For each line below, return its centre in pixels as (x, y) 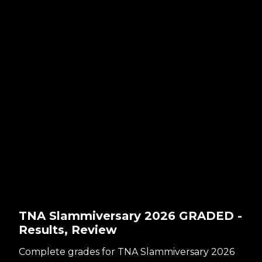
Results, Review (68, 230)
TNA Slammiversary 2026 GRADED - (130, 216)
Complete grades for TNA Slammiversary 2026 (127, 252)
